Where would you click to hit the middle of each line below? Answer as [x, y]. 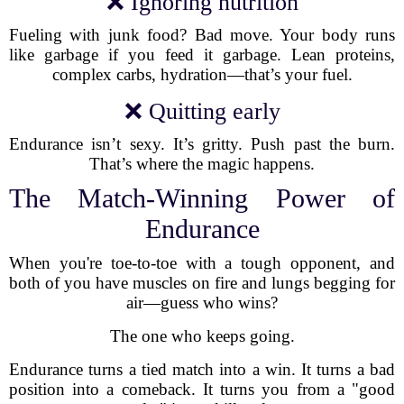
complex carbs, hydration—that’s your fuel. [202, 74]
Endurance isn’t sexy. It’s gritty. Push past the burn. [202, 144]
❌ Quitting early [202, 111]
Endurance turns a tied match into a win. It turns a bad [202, 369]
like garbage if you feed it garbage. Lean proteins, [202, 55]
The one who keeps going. [202, 336]
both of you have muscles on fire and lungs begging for [202, 283]
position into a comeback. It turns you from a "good [202, 389]
